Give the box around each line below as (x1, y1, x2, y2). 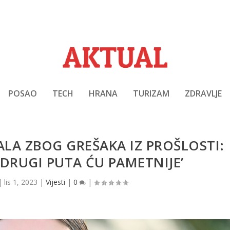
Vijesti (46, 177, 66, 187)
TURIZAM (133, 87, 169, 99)
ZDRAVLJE (185, 87, 222, 99)
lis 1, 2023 (4, 177, 38, 187)
